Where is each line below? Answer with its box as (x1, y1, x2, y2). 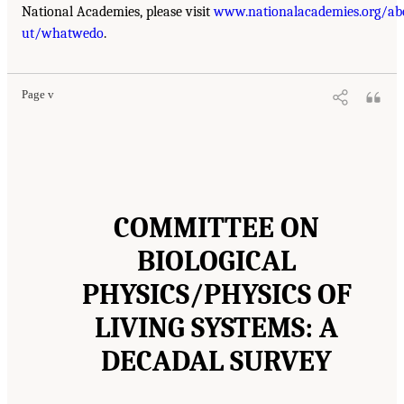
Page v (22, 87, 54, 101)
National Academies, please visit (22, 3, 214, 20)
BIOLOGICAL (137, 243, 296, 278)
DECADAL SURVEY (101, 344, 332, 378)
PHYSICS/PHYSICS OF (81, 277, 352, 311)
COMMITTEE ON (114, 210, 319, 244)
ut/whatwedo (22, 24, 104, 41)
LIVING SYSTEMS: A (95, 310, 338, 344)
